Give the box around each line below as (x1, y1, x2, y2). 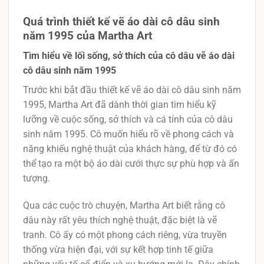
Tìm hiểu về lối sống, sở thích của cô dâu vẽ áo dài (23, 50, 235, 62)
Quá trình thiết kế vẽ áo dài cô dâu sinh (23, 14, 220, 28)
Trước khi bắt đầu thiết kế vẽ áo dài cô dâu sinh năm (23, 84, 241, 96)
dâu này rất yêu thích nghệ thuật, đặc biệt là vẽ (23, 214, 217, 226)
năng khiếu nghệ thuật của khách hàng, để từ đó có (23, 143, 237, 155)
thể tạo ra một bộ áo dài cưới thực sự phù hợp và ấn (23, 158, 239, 170)
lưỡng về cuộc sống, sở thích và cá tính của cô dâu (23, 114, 233, 126)
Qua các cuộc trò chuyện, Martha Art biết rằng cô (23, 199, 225, 211)
